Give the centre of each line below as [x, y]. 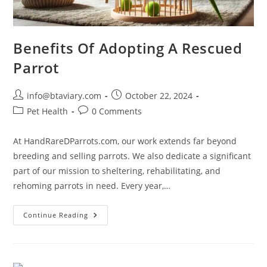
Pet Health [48, 111]
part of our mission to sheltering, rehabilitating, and [117, 171]
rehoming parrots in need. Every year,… [92, 186]
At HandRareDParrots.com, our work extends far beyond [125, 141]
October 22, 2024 [159, 96]
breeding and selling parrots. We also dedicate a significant [132, 156]
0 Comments [117, 111]
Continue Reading [56, 215]
